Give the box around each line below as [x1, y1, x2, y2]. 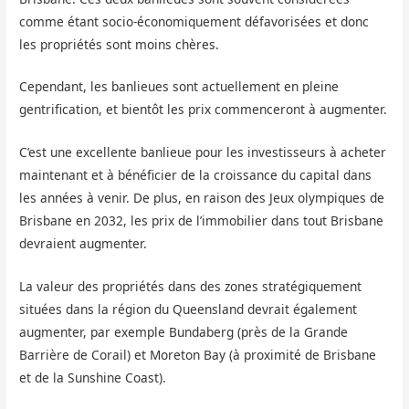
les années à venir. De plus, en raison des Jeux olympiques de [19, 189, 385, 207]
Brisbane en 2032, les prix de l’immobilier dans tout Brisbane [19, 212, 384, 230]
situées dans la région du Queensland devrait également [19, 300, 358, 319]
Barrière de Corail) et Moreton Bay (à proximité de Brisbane [19, 346, 377, 364]
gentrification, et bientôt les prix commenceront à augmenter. [19, 100, 388, 119]
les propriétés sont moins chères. [19, 35, 220, 53]
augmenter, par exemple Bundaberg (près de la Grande [19, 323, 349, 341]
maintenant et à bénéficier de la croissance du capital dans [19, 166, 372, 184]
